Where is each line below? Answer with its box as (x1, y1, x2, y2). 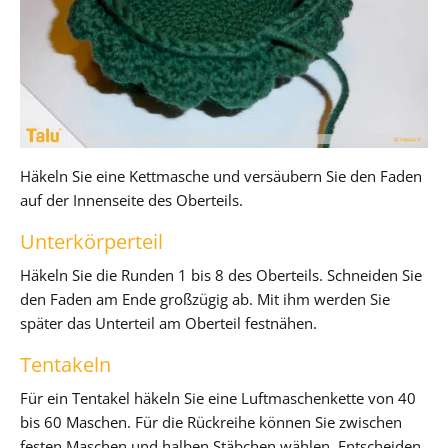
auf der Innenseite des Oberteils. (20, 189, 243, 210)
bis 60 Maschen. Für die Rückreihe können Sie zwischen (20, 411, 402, 432)
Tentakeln (20, 350, 111, 378)
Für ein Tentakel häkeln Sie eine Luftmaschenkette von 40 (20, 387, 416, 408)
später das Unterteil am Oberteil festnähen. (20, 312, 317, 333)
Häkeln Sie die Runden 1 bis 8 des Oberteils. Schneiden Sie (20, 264, 422, 285)
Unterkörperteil (20, 227, 163, 255)
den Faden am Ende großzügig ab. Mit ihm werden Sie (20, 288, 390, 309)
